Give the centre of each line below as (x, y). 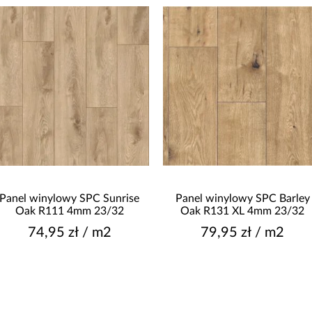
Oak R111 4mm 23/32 (69, 211)
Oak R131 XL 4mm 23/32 (243, 211)
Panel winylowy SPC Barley (242, 199)
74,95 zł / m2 (69, 233)
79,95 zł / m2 (243, 233)
